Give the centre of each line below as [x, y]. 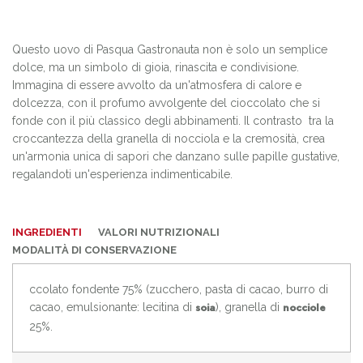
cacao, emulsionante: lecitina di [112, 307]
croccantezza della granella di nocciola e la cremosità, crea [169, 138]
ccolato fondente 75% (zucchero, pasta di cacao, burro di [179, 289]
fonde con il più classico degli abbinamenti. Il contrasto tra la [173, 120]
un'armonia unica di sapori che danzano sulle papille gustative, [176, 156]
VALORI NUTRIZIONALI [159, 232]
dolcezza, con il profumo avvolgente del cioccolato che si [166, 102]
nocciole [304, 308]
